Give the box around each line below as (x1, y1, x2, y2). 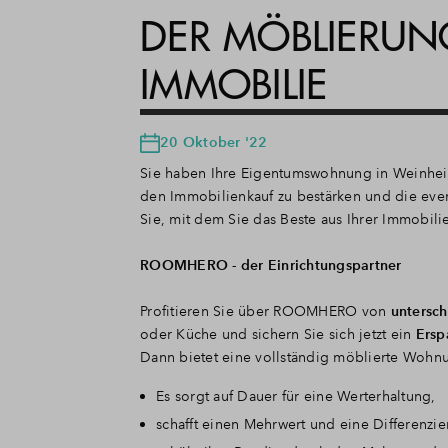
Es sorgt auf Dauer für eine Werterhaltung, (156, 386, 436, 405)
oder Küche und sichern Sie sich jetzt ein (140, 324, 416, 343)
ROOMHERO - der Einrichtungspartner (140, 255, 402, 274)
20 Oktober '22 (160, 132, 268, 151)
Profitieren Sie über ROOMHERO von (140, 301, 391, 320)
